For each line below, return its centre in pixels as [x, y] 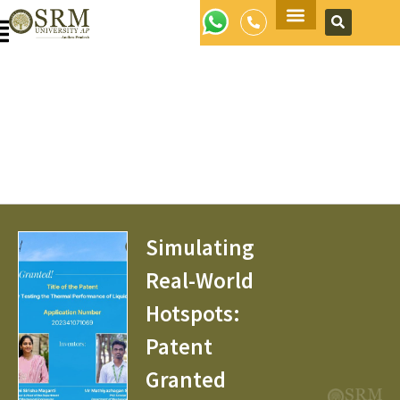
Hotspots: [192, 313]
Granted [185, 379]
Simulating [200, 247]
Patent [179, 346]
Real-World [199, 280]
